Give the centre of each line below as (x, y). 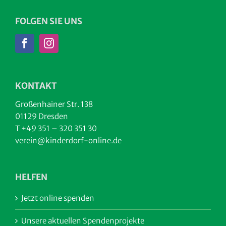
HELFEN (31, 177)
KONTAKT (36, 86)
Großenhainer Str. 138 (54, 104)
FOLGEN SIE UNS (49, 21)
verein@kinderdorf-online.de (68, 141)
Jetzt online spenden (58, 198)
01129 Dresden (42, 117)
